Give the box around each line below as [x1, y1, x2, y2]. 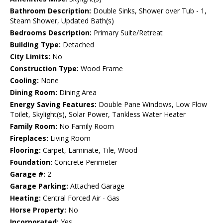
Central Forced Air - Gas [41, 193, 119, 203]
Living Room [48, 133, 91, 143]
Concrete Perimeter [52, 157, 117, 167]
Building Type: [10, 40, 61, 50]
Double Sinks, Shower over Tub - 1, [91, 6, 207, 16]
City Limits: [10, 52, 50, 62]
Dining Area [57, 88, 97, 98]
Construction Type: [10, 64, 79, 74]
